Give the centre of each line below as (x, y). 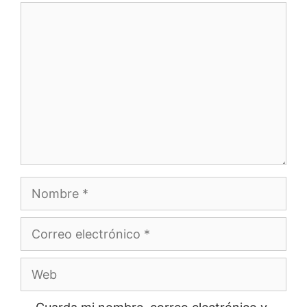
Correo (40, 225)
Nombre (44, 185)
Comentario (54, 10)
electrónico (52, 244)
